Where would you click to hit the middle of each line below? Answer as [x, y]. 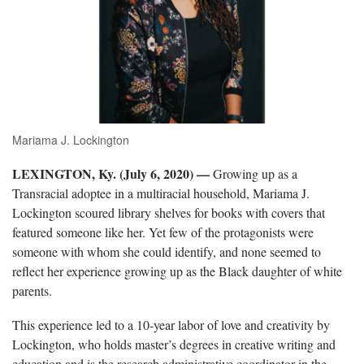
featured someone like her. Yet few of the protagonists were [163, 232]
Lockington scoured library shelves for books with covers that [169, 212]
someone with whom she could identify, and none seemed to [167, 251]
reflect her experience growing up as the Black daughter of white [177, 271]
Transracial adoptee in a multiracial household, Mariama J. [161, 193]
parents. [32, 290]
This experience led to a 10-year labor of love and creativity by [171, 324]
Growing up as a [253, 173]
